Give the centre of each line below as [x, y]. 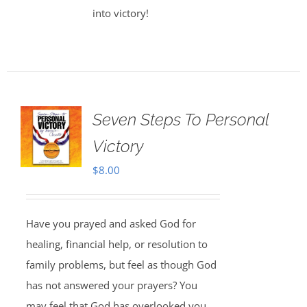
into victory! [120, 13]
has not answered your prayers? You [111, 285]
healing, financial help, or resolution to [116, 244]
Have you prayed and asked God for [111, 223]
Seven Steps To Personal [180, 120]
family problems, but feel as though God [121, 265]
